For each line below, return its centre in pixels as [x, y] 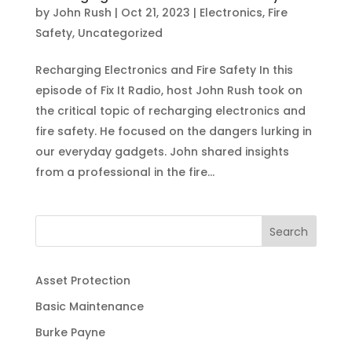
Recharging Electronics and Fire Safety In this [164, 70]
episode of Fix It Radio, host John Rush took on [169, 90]
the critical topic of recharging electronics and [170, 110]
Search [289, 231]
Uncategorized [120, 33]
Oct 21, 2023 [155, 12]
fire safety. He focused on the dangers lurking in [173, 131]
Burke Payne [70, 332]
